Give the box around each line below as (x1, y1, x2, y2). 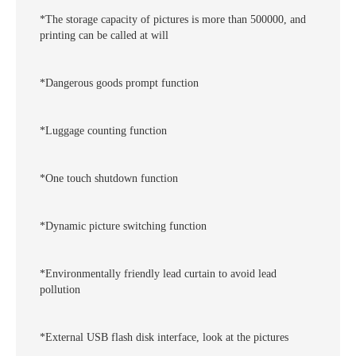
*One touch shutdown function (40, 172, 178, 185)
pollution (40, 284, 80, 296)
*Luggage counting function (40, 125, 167, 137)
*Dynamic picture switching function (40, 220, 207, 233)
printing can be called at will (40, 29, 168, 42)
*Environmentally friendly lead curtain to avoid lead (40, 268, 277, 281)
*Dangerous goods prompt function (40, 77, 199, 90)
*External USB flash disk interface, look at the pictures (40, 331, 288, 344)
